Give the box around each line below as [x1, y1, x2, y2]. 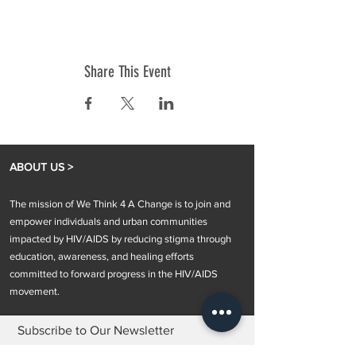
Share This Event [83, 62, 171, 81]
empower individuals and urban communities [10, 215, 207, 227]
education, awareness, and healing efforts [10, 250, 194, 262]
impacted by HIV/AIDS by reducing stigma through [10, 233, 231, 245]
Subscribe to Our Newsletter [17, 323, 174, 337]
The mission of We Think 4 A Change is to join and [10, 198, 230, 210]
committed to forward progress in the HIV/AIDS [10, 268, 218, 280]
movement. [10, 285, 60, 297]
